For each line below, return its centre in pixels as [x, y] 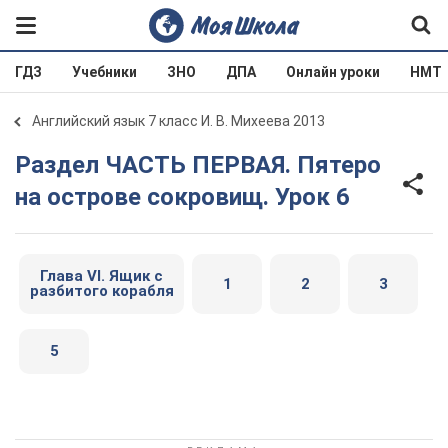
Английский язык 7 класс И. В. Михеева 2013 [178, 121]
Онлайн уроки [333, 72]
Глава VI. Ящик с [101, 276]
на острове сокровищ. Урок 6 [182, 197]
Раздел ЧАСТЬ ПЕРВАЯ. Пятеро [23, 165]
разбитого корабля [101, 291]
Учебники [104, 72]
